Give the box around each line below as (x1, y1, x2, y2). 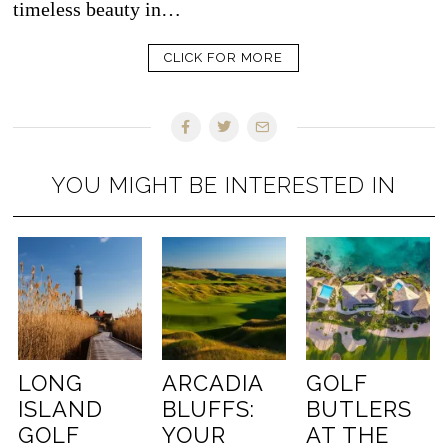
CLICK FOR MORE (164, 50, 284, 66)
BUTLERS (305, 396, 412, 423)
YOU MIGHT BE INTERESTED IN (51, 172, 397, 199)
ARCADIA (162, 370, 264, 397)
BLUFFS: (162, 396, 256, 423)
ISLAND (18, 396, 104, 423)
